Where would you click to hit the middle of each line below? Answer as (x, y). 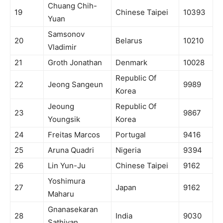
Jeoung (61, 106)
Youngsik (64, 119)
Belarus (129, 40)
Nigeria (128, 150)
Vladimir (62, 47)
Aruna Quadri (71, 150)
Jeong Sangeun (75, 84)
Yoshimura (66, 181)
